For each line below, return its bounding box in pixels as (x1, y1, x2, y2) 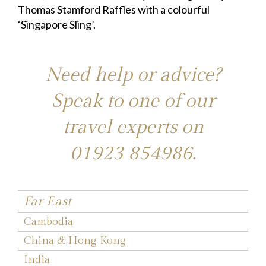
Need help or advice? (45, 64, 221, 87)
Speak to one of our (51, 90, 215, 113)
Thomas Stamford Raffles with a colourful (18, 3, 210, 17)
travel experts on (62, 116, 204, 139)
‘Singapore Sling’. (18, 18, 96, 31)
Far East (24, 194, 71, 210)
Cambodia (24, 216, 73, 229)
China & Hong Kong (24, 235, 126, 248)
